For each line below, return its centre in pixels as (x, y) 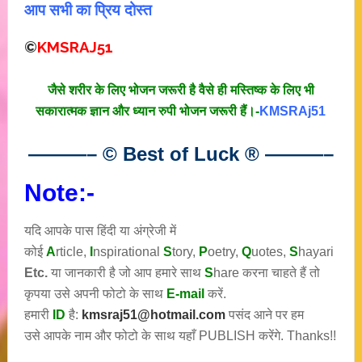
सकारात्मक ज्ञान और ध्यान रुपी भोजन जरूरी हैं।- (148, 111)
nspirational (128, 252)
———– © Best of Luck (136, 154)
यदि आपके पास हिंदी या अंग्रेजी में (100, 231)
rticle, (72, 252)
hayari (316, 252)
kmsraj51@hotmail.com (153, 315)
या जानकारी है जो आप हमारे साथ (126, 273)
